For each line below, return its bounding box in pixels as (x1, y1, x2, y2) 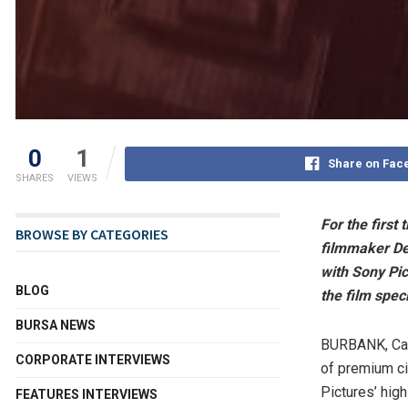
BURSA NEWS (15, 318, 96, 333)
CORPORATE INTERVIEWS (15, 352, 170, 368)
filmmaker (321, 240, 389, 258)
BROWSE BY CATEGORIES (15, 225, 168, 244)
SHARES (15, 172, 54, 185)
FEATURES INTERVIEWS (15, 387, 158, 403)
